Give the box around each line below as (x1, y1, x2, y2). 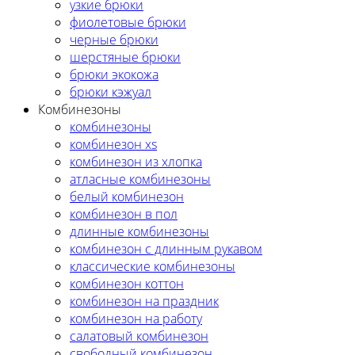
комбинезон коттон (70, 274, 184, 292)
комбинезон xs (70, 135, 157, 153)
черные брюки (70, 30, 158, 48)
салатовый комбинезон (70, 326, 208, 345)
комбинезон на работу (70, 309, 202, 327)
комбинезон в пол (70, 204, 177, 223)
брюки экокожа (70, 65, 158, 83)
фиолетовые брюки (70, 13, 186, 31)
